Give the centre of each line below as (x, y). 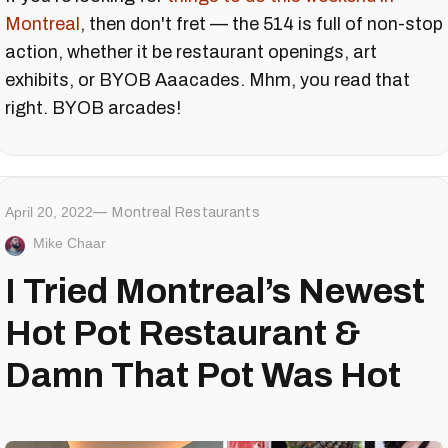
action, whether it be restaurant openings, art (191, 51)
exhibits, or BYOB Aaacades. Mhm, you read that (207, 79)
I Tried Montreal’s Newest (215, 290)
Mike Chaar (69, 242)
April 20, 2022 (49, 211)
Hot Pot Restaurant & (183, 332)
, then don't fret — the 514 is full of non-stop (261, 23)
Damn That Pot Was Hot (203, 374)
